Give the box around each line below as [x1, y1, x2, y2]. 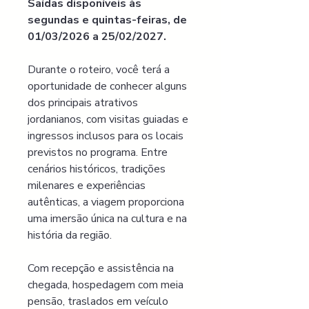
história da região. [28, 228, 112, 243]
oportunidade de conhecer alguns [28, 79, 190, 94]
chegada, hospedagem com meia [28, 277, 186, 292]
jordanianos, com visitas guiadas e [28, 112, 191, 127]
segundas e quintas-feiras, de [28, 12, 190, 28]
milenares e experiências [28, 178, 148, 193]
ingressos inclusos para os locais [28, 128, 186, 143]
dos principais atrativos [28, 95, 141, 110]
